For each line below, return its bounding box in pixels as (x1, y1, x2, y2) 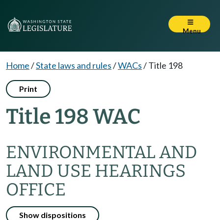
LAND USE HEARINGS (6, 161, 186, 181)
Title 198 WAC (6, 104, 140, 129)
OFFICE (6, 179, 66, 200)
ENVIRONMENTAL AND (6, 142, 197, 163)
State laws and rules (36, 60, 111, 71)
